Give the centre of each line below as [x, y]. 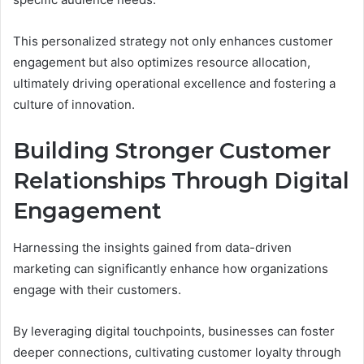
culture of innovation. [74, 105]
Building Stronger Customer [172, 151]
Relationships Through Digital [181, 181]
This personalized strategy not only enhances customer [173, 41]
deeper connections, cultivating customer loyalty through [177, 352]
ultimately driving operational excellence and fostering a [174, 84]
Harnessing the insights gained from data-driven [152, 247]
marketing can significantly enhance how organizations [171, 268]
